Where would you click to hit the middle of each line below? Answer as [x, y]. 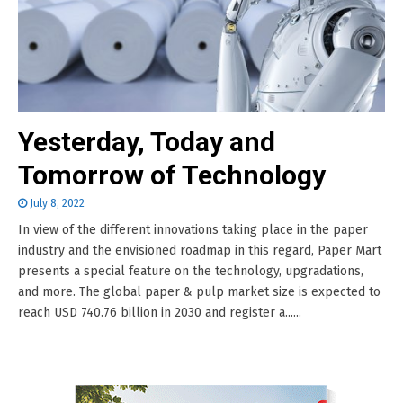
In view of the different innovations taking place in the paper [193, 230]
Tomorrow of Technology [172, 175]
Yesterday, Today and [147, 142]
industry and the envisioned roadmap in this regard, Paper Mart [200, 251]
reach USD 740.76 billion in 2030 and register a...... [160, 313]
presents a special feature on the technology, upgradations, [191, 271]
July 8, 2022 [57, 203]
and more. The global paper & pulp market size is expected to [199, 292]
